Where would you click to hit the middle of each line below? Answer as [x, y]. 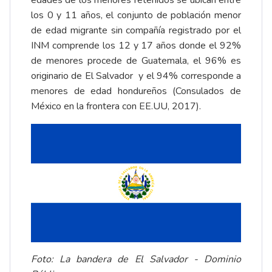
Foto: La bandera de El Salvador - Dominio [136, 259]
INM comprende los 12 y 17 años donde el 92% [136, 45]
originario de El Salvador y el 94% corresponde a [136, 76]
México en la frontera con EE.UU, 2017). [116, 106]
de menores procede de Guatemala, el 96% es [136, 60]
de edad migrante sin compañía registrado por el [136, 30]
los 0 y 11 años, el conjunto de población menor [136, 15]
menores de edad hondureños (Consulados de [136, 91]
